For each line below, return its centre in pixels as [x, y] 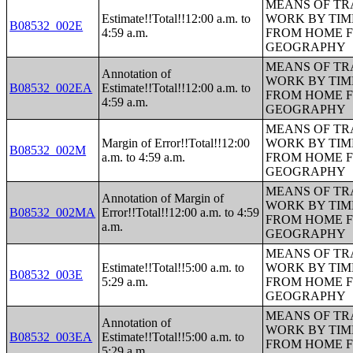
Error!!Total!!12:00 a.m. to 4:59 [181, 212]
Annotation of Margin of [163, 198]
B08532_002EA [51, 88]
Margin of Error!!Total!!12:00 [176, 143]
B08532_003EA [51, 337]
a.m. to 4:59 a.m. [144, 157]
